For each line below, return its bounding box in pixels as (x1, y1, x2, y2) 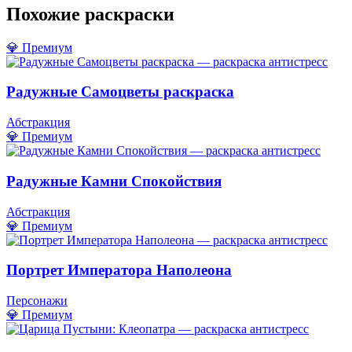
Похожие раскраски (6, 3, 174, 24)
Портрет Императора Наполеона (6, 262, 232, 279)
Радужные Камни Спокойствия (6, 172, 222, 189)
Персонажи (6, 294, 68, 308)
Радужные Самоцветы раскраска (6, 83, 234, 101)
